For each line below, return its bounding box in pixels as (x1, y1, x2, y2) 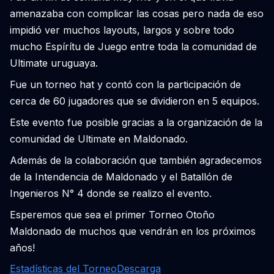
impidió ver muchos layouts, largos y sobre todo (10, 24, 234, 36)
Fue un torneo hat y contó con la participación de (10, 78, 241, 91)
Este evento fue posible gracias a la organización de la (10, 116, 262, 128)
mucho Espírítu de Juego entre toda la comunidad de (10, 40, 257, 53)
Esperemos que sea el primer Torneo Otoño (10, 209, 215, 221)
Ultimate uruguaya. (10, 57, 98, 69)
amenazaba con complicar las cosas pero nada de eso (10, 7, 264, 20)
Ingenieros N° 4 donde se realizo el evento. (10, 187, 212, 199)
